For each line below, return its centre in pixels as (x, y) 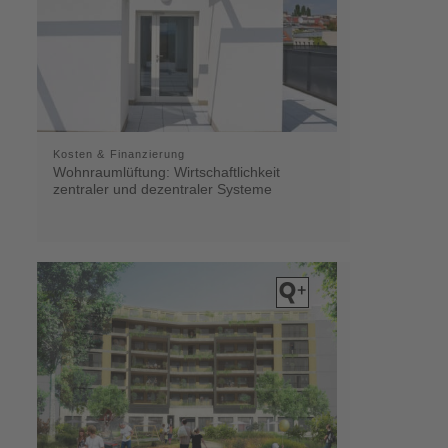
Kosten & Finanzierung (119, 153)
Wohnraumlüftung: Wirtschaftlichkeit (166, 171)
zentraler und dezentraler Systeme (162, 188)
